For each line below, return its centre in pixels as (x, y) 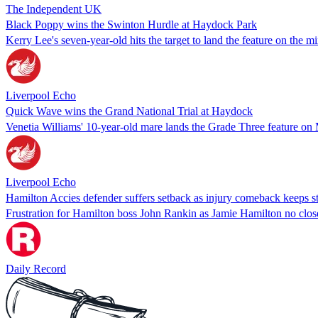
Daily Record (36, 268)
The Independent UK (54, 9)
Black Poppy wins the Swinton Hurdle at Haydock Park (131, 24)
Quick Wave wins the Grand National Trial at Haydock (129, 111)
